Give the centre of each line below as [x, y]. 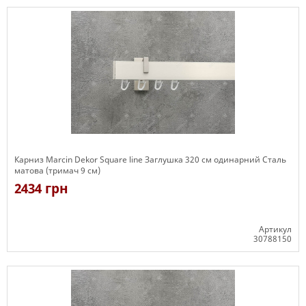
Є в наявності [42, 258]
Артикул [275, 229]
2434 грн [41, 189]
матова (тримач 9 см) [57, 170]
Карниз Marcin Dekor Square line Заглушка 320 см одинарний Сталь [150, 159]
